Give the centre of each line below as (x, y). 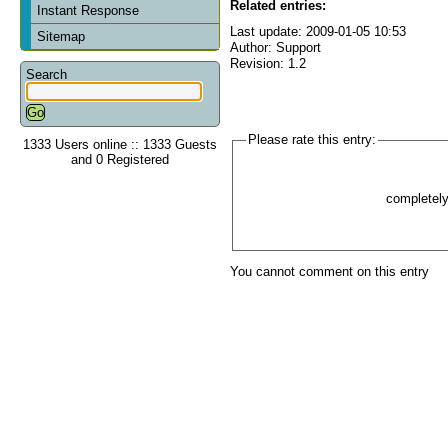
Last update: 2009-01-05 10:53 (318, 31)
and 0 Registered (120, 159)
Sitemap (61, 36)
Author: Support (275, 47)
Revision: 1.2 (268, 63)
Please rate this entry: (311, 140)
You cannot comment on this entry (329, 272)
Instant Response (88, 10)
